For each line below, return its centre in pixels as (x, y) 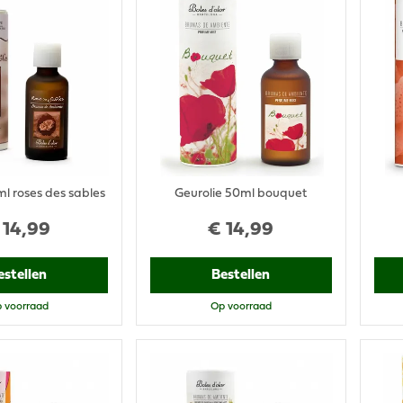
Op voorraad (241, 306)
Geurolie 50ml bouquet (241, 193)
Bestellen (241, 275)
